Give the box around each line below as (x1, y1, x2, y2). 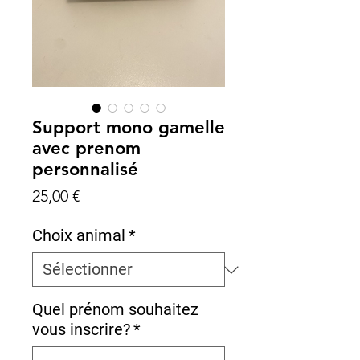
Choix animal (32, 226, 125, 245)
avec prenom (32, 137, 141, 159)
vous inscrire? (32, 320, 130, 339)
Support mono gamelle (32, 117, 225, 138)
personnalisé (32, 158, 138, 180)
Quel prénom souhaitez (32, 300, 198, 319)
